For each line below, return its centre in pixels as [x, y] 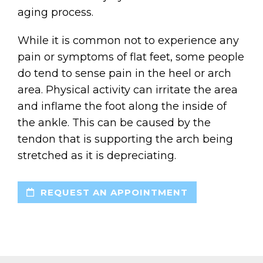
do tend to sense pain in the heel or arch [124, 73]
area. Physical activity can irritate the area [128, 90]
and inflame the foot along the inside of [122, 106]
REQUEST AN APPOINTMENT [113, 192]
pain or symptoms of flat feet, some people [131, 57]
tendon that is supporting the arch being [125, 139]
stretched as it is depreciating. [97, 155]
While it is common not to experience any [128, 40]
